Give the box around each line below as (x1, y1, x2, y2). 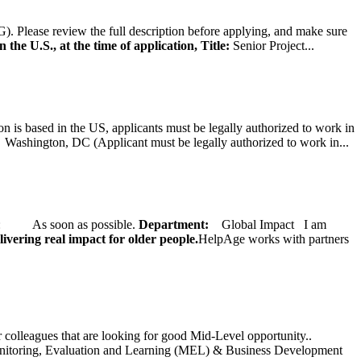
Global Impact (222, 217, 297, 231)
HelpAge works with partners (198, 231, 349, 246)
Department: (139, 217, 222, 231)
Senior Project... (230, 38, 314, 52)
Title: (201, 38, 230, 52)
